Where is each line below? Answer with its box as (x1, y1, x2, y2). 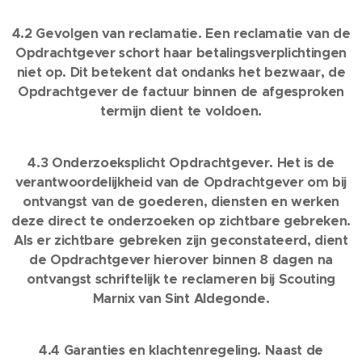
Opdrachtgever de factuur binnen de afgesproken (18, 83, 344, 100)
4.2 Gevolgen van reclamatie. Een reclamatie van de (11, 25, 351, 42)
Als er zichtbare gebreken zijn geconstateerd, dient (14, 232, 348, 249)
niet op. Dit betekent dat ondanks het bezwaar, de (16, 64, 346, 81)
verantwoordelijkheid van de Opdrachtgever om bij (15, 174, 347, 191)
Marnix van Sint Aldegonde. (92, 290, 270, 307)
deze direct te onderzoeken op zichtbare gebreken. (11, 213, 351, 229)
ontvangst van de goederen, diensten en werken (22, 193, 340, 210)
